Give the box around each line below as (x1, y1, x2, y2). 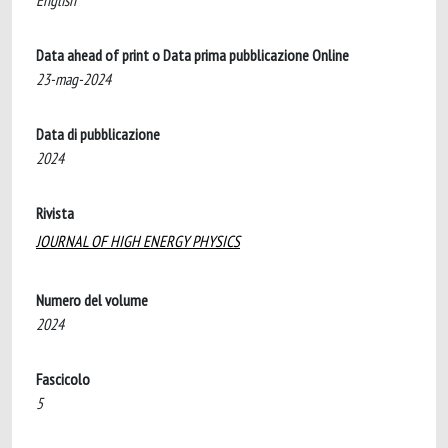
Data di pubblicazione (36, 124, 160, 144)
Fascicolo (36, 369, 90, 389)
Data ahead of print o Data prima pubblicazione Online (36, 45, 349, 65)
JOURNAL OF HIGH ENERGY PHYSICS (36, 231, 240, 251)
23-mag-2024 (36, 69, 111, 89)
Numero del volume (36, 290, 148, 310)
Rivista (36, 203, 74, 223)
